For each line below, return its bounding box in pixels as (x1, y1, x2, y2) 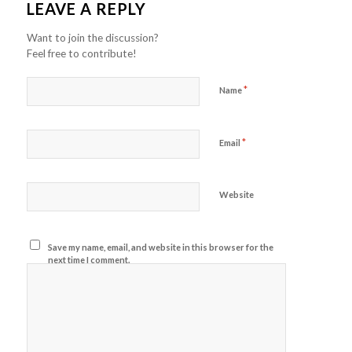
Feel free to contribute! (26, 46, 137, 60)
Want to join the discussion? (26, 31, 159, 44)
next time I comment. (48, 254, 130, 265)
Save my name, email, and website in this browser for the (48, 241, 274, 252)
